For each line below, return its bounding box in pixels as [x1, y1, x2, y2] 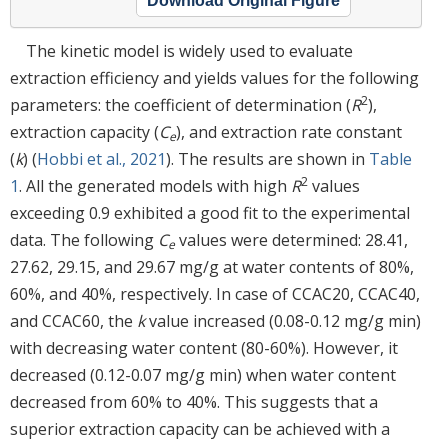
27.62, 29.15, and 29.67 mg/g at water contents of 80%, [10, 255, 414, 278]
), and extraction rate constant [176, 120, 402, 143]
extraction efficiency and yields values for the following [10, 66, 419, 89]
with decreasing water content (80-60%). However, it [10, 336, 398, 359]
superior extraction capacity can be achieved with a [10, 417, 390, 440]
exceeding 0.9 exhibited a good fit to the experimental [10, 201, 410, 224]
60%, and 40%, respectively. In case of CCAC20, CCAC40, [10, 282, 420, 305]
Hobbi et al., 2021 [37, 147, 166, 170]
